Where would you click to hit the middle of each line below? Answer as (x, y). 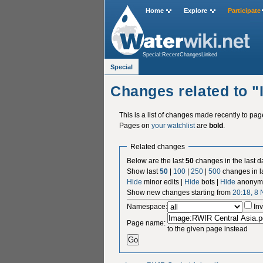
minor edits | (163, 182)
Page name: (146, 223)
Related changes (158, 146)
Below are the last (156, 161)
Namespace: (147, 206)
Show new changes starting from (180, 192)
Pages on (135, 125)
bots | (210, 182)
